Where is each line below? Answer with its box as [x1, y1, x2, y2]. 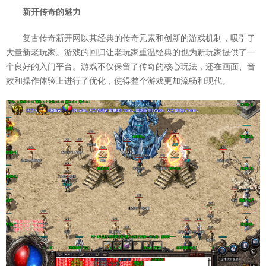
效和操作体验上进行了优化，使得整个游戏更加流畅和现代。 [6, 77, 230, 85]
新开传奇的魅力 [23, 8, 81, 17]
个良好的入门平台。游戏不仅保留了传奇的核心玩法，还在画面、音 [6, 62, 255, 71]
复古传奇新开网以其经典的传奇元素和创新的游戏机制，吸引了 [23, 34, 255, 43]
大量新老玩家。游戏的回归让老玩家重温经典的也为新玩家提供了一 [6, 48, 255, 57]
